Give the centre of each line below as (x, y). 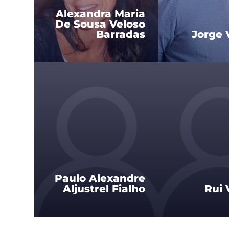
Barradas (121, 34)
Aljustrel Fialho (104, 189)
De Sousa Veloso (100, 24)
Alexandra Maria (100, 14)
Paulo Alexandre (100, 179)
